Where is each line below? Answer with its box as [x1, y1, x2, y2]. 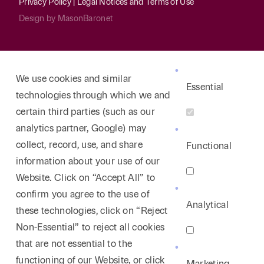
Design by [19, 14, 58, 24]
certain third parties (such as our [16, 106, 155, 117]
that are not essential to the [16, 238, 133, 249]
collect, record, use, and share [16, 139, 143, 150]
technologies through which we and [16, 90, 170, 101]
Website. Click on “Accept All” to [16, 172, 156, 183]
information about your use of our [16, 156, 160, 167]
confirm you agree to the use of [16, 189, 149, 200]
